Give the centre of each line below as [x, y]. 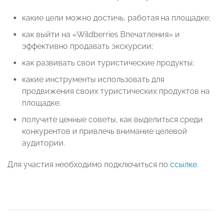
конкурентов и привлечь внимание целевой [105, 131]
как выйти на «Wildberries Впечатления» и [101, 35]
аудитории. [44, 143]
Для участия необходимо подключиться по [89, 165]
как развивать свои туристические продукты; [108, 63]
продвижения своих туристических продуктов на [116, 91]
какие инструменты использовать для [93, 80]
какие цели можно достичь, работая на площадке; [116, 18]
